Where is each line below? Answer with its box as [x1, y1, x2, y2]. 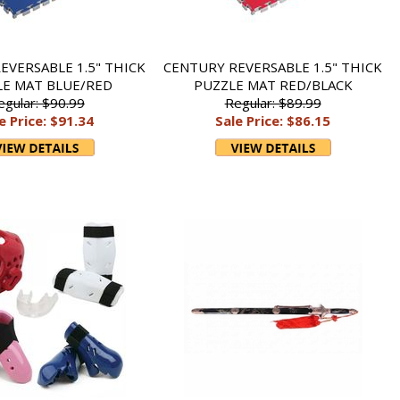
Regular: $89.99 [224, 94, 321, 112]
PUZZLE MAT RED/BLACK [193, 76, 353, 94]
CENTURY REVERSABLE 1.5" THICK [163, 58, 383, 76]
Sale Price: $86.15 [215, 112, 331, 129]
